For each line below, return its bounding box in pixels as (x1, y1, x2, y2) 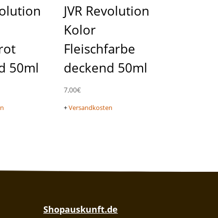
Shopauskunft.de (43, 203, 118, 216)
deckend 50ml (63, 59, 147, 77)
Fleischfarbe (63, 40, 135, 58)
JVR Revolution (63, 2, 149, 20)
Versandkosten (68, 104, 112, 112)
